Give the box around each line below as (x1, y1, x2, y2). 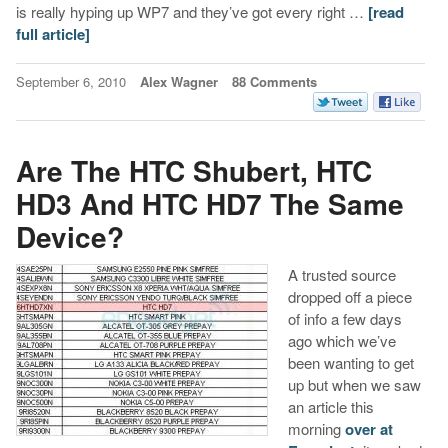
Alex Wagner (139, 71, 218, 91)
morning (287, 417, 345, 439)
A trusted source (287, 263, 396, 285)
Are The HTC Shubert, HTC (15, 150, 372, 192)
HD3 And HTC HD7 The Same (15, 183, 404, 225)
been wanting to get (287, 351, 414, 373)
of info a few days (287, 307, 402, 329)
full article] (15, 22, 90, 45)
